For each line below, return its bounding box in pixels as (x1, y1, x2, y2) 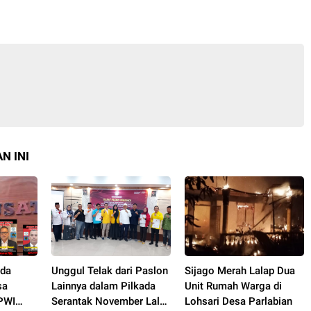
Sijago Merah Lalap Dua (184, 264, 295, 277)
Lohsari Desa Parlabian (184, 295, 292, 308)
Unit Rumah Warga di (184, 280, 282, 292)
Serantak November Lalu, (51, 295, 167, 308)
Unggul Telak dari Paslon (51, 264, 168, 277)
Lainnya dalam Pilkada (51, 280, 155, 292)
